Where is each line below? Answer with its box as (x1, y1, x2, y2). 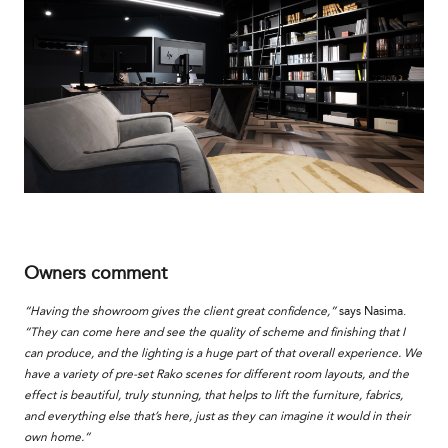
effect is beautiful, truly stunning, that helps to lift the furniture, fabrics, (24, 387, 403, 402)
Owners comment (24, 261, 167, 284)
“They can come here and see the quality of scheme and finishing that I (24, 324, 405, 339)
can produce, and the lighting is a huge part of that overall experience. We (24, 345, 422, 360)
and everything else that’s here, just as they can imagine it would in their (24, 408, 410, 423)
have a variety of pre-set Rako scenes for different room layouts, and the (24, 366, 409, 381)
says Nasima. (339, 303, 406, 318)
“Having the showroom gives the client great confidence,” (24, 303, 339, 318)
